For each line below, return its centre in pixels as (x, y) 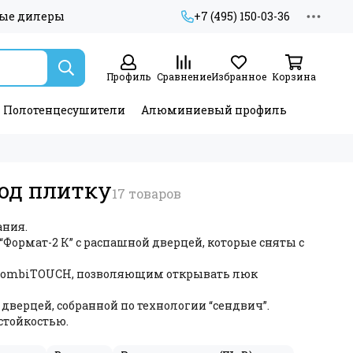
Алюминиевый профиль (214, 110)
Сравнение (184, 76)
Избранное (239, 76)
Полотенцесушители (64, 110)
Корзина (294, 76)
